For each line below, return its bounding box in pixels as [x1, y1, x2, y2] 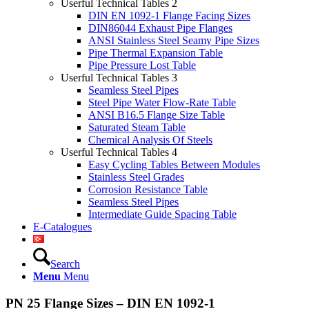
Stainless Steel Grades [88, 171, 184, 183]
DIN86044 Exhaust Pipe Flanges [88, 22, 232, 34]
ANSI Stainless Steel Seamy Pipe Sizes [88, 34, 259, 46]
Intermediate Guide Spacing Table [88, 208, 237, 220]
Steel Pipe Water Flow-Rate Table [88, 97, 236, 108]
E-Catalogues [33, 221, 92, 232]
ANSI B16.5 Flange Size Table [88, 109, 225, 121]
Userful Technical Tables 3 [61, 72, 177, 83]
